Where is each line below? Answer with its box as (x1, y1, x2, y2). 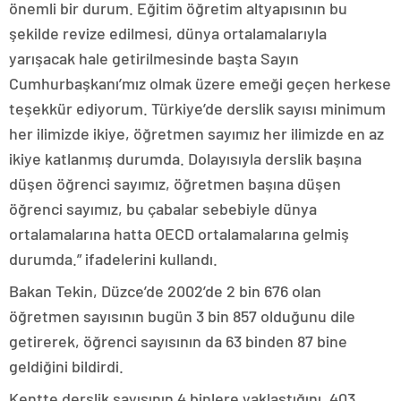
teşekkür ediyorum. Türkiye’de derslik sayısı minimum (9, 98, 386, 118)
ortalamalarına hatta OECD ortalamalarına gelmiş (9, 224, 349, 243)
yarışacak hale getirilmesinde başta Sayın (9, 48, 299, 68)
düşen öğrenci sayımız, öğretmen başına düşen (9, 174, 341, 193)
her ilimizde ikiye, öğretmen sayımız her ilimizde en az (9, 124, 384, 143)
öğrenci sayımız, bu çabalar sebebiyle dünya (9, 199, 317, 218)
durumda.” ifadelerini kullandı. (9, 249, 218, 269)
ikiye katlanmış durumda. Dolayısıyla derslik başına (9, 149, 362, 168)
